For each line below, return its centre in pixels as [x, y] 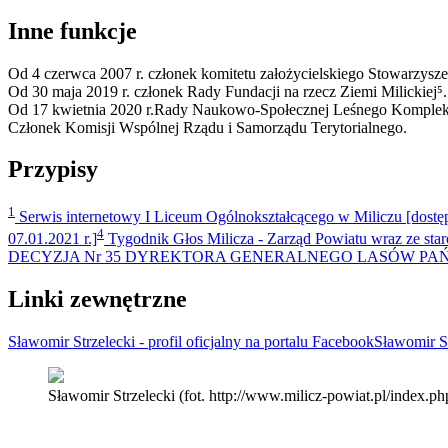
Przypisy [53, 169]
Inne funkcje [72, 30]
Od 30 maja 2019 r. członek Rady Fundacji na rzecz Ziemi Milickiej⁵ [225, 91]
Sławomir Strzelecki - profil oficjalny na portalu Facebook [191, 341]
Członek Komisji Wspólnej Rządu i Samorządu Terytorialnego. [207, 127]
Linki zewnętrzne [97, 298]
